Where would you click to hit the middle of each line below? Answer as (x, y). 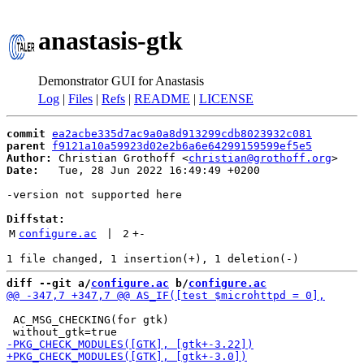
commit (26, 134)
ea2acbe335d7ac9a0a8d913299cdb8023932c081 (182, 134)
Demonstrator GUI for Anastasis (121, 80)
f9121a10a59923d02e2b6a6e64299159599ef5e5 (182, 146)
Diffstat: (36, 219)
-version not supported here (94, 195)
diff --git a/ (49, 283)
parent (26, 146)
